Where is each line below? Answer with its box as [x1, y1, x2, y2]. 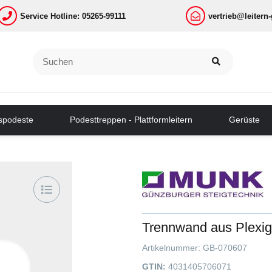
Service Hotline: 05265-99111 [20, 11, 126, 21]
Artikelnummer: [142, 242, 203, 253]
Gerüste [228, 115, 260, 125]
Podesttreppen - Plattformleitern [69, 115, 192, 125]
